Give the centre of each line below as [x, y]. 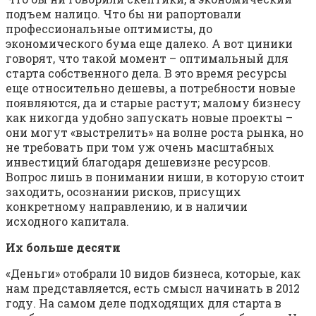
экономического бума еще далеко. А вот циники [149, 44]
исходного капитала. [67, 221]
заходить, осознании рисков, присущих [123, 192]
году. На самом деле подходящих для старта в [144, 303]
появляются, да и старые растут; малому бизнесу [153, 103]
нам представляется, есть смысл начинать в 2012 [153, 288]
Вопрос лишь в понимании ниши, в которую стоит [155, 177]
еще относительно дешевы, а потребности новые [151, 88]
